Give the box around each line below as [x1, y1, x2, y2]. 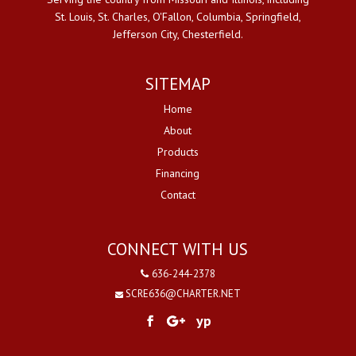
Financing [156, 166, 200, 181]
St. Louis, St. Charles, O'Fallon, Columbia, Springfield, [54, 10, 301, 25]
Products [157, 145, 199, 160]
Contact [160, 188, 195, 203]
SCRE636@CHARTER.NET [125, 286, 241, 300]
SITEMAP [145, 73, 211, 95]
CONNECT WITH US [107, 238, 249, 260]
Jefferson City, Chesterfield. [112, 27, 243, 42]
